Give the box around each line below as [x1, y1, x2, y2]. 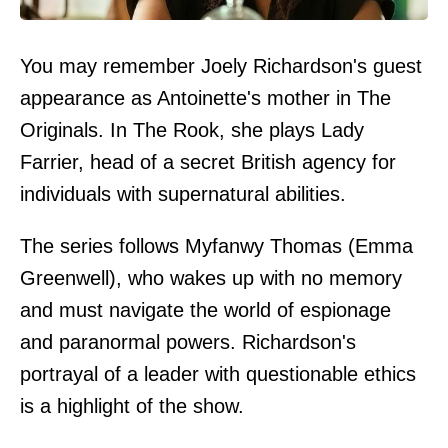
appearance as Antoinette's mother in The [20, 87, 391, 110]
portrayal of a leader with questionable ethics [20, 363, 416, 386]
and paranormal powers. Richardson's [20, 331, 356, 354]
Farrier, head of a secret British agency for [20, 151, 396, 174]
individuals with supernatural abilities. [20, 183, 346, 206]
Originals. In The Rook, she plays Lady [20, 119, 364, 142]
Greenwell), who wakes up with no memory [20, 267, 402, 290]
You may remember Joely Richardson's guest [20, 55, 422, 78]
